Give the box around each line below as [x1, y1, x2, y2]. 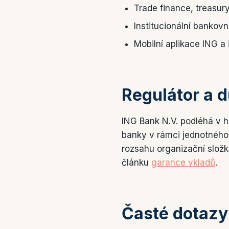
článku [122, 157, 151, 168]
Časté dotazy [122, 203, 228, 224]
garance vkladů [151, 157, 215, 168]
